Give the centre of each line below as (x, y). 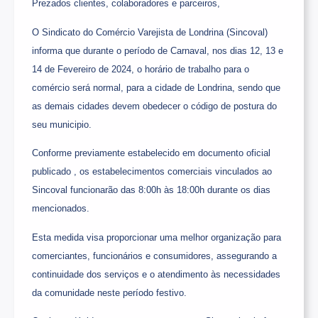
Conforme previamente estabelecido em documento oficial (151, 153)
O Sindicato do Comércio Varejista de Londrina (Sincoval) (151, 32)
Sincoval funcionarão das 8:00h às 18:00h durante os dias (151, 190)
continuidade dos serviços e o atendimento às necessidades (156, 274)
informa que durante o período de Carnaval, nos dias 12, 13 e (158, 50)
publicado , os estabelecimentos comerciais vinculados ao (152, 172)
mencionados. (61, 209)
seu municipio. (62, 124)
